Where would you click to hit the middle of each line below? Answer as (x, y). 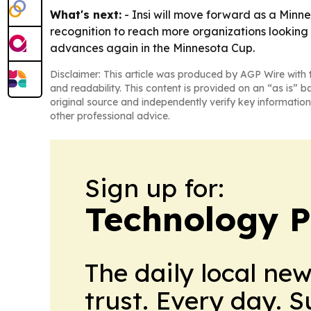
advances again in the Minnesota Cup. (152, 48)
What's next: (86, 15)
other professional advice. (110, 116)
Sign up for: (154, 188)
